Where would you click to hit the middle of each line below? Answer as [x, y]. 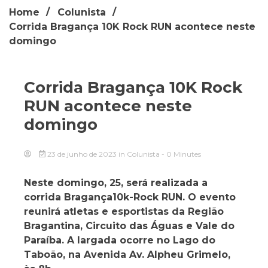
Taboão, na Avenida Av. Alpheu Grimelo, [127, 254]
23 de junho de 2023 [82, 154]
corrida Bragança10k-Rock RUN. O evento [130, 197]
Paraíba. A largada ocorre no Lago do [120, 240]
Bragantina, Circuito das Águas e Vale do [129, 226]
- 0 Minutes [181, 154]
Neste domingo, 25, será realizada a [116, 182]
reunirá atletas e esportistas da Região [124, 211]
